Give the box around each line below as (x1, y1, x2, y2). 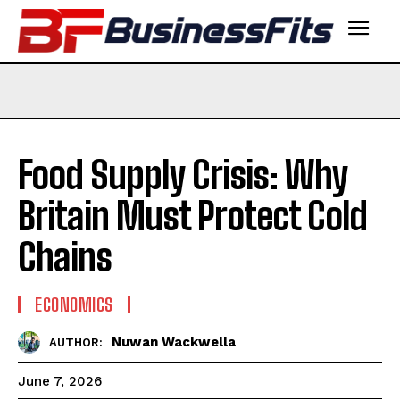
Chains (18, 234, 112, 279)
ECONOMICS (35, 293, 113, 315)
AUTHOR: (49, 336, 103, 350)
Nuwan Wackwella (112, 334, 236, 351)
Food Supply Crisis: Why (18, 152, 347, 197)
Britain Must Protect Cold (18, 193, 367, 238)
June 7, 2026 (18, 373, 102, 390)
